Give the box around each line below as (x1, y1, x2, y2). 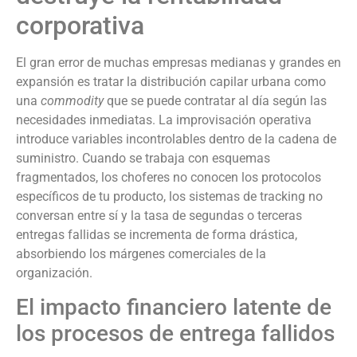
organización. (16, 265, 92, 280)
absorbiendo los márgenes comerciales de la (16, 245, 266, 261)
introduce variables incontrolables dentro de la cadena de (16, 131, 336, 147)
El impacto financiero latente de (16, 293, 331, 320)
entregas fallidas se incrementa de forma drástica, (16, 226, 297, 242)
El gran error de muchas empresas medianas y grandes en (16, 54, 341, 70)
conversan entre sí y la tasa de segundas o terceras (16, 207, 302, 223)
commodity (41, 92, 104, 108)
